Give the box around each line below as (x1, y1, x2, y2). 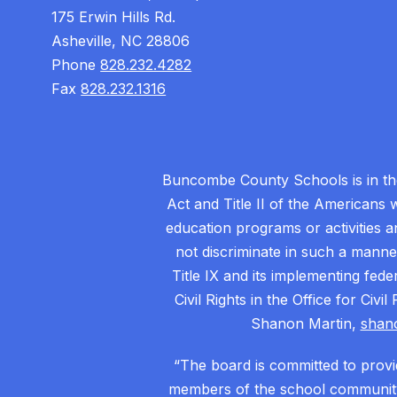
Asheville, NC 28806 (51, 32, 191, 51)
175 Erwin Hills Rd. (51, 8, 176, 27)
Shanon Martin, (250, 315, 361, 333)
